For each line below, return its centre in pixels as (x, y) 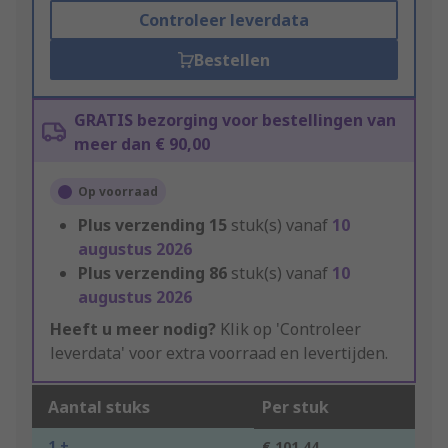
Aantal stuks (99, 407)
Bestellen (231, 60)
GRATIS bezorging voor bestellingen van (235, 120)
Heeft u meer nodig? (133, 329)
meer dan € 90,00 (142, 144)
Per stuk (295, 407)
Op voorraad (118, 192)
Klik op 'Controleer (288, 329)
